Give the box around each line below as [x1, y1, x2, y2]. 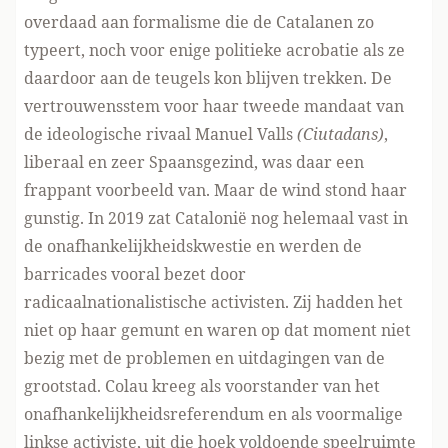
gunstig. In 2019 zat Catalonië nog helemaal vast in [24, 207, 408, 229]
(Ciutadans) [297, 123, 384, 145]
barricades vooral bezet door [24, 263, 246, 285]
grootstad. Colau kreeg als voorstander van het [24, 375, 380, 397]
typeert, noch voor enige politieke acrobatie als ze [24, 39, 405, 61]
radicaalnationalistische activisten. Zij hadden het [24, 291, 403, 313]
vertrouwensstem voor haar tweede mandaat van [24, 95, 404, 117]
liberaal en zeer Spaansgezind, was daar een [24, 151, 364, 173]
